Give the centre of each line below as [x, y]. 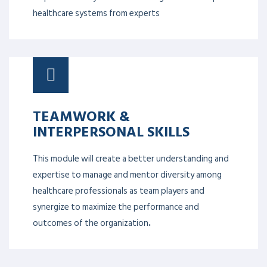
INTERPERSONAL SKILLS [111, 128]
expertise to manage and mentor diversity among [127, 172]
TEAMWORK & [81, 113]
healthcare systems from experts [96, 11]
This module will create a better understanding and [131, 156]
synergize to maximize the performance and [116, 204]
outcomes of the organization [91, 221]
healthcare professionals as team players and [119, 188]
